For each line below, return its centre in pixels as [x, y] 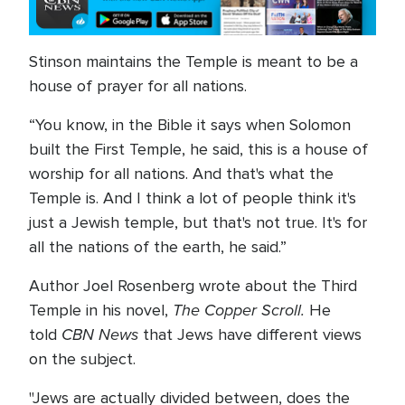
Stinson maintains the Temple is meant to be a [193, 62]
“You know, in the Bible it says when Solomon [190, 125]
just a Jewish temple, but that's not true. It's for [198, 223]
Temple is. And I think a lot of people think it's [193, 198]
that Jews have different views [250, 335]
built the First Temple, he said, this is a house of [198, 150]
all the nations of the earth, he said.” [160, 247]
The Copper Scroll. [241, 311]
